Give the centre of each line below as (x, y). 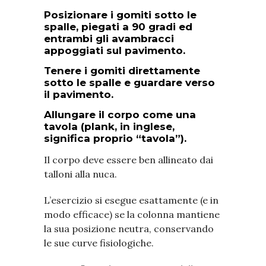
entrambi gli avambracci (109, 38)
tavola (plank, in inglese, (109, 126)
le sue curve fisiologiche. (99, 243)
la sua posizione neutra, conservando (129, 228)
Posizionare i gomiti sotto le (120, 15)
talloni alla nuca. (80, 174)
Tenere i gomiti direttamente (122, 70)
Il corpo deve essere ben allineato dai (129, 159)
